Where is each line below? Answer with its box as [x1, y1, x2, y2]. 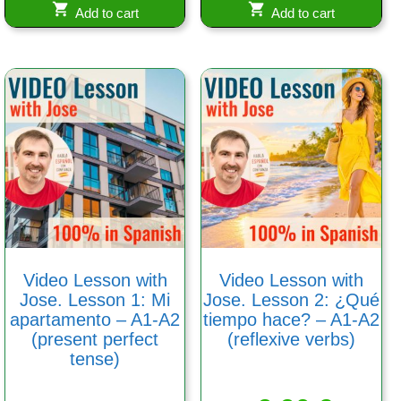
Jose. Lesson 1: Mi [20, 290, 171, 311]
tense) [70, 349, 121, 370]
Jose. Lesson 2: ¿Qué [202, 290, 380, 311]
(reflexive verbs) [226, 329, 355, 350]
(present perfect [31, 329, 159, 350]
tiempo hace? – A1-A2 [202, 310, 380, 330]
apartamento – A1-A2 [10, 310, 181, 330]
